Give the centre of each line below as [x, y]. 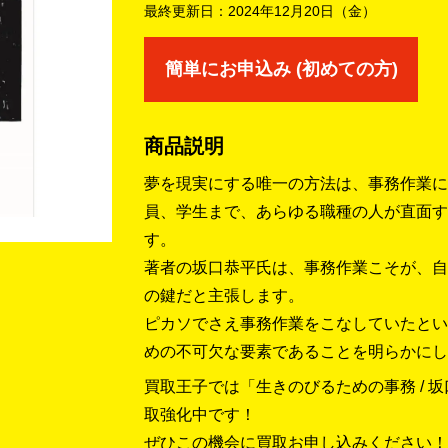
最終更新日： [186, 10]
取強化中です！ [200, 414]
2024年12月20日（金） [302, 10]
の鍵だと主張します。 [224, 295]
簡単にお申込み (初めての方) [281, 68]
